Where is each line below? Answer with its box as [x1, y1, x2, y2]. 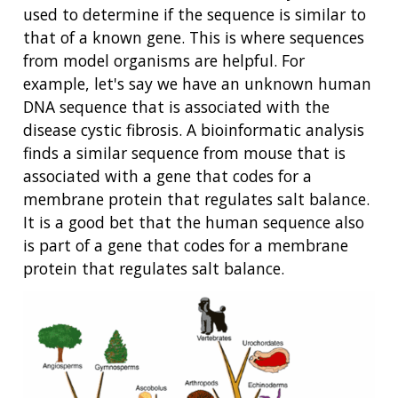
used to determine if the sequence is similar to [23, 4, 366, 25]
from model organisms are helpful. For [23, 50, 305, 71]
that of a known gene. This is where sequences [23, 27, 364, 48]
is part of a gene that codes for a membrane [23, 235, 348, 256]
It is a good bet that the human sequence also [23, 211, 364, 233]
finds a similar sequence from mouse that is [23, 142, 346, 163]
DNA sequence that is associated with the [23, 96, 330, 117]
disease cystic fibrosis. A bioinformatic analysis [23, 119, 364, 140]
